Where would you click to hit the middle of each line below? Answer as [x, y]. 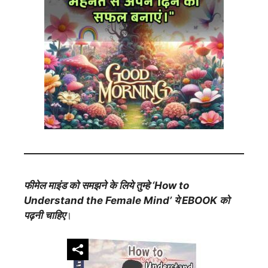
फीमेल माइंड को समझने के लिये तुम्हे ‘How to [106, 186]
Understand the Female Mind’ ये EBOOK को [127, 201]
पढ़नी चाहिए [45, 216]
